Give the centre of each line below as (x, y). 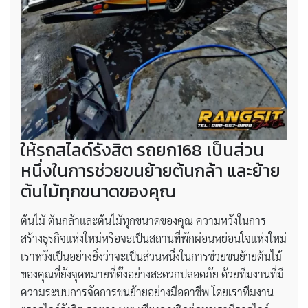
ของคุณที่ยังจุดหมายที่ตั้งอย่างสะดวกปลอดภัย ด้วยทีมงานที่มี (152, 274)
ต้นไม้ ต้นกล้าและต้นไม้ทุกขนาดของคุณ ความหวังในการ (143, 221)
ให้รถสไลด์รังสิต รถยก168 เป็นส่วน (142, 150)
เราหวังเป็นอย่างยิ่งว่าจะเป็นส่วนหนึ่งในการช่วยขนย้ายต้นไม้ (151, 256)
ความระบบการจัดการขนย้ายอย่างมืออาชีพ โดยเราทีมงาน (147, 292)
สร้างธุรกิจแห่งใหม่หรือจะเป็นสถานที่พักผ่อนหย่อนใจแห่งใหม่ (154, 239)
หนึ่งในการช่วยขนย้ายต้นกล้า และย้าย (151, 171)
